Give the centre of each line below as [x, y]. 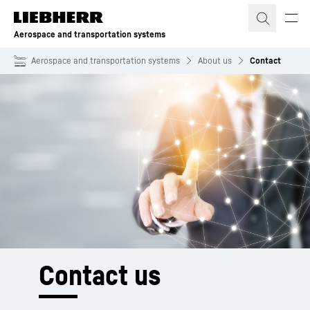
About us [215, 61]
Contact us [100, 275]
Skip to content [54, 13]
